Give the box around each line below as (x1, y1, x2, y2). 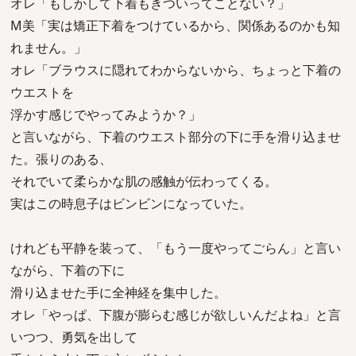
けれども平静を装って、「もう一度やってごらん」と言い (10, 239, 341, 257)
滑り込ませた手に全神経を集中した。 (10, 284, 226, 301)
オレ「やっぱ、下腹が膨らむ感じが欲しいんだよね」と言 (10, 306, 341, 323)
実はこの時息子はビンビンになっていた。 (10, 195, 252, 212)
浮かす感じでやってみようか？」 (10, 106, 201, 123)
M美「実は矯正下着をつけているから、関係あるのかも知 (10, 17, 340, 34)
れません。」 (10, 39, 87, 56)
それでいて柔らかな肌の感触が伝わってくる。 (10, 172, 277, 190)
